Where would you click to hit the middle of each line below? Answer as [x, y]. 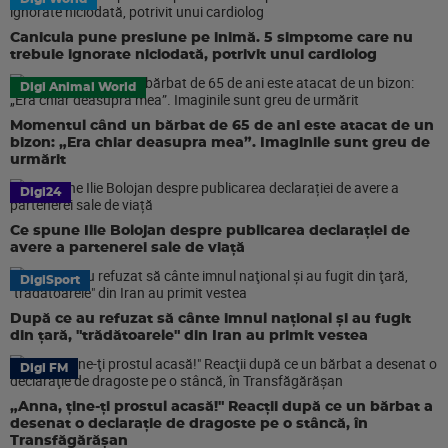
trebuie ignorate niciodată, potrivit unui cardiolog [193, 55]
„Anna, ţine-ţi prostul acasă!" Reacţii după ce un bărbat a [221, 407]
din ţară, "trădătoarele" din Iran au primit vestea [189, 336]
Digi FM [44, 368]
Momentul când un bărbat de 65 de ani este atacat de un [222, 126]
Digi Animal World [78, 87]
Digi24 [40, 192]
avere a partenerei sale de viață [127, 248]
